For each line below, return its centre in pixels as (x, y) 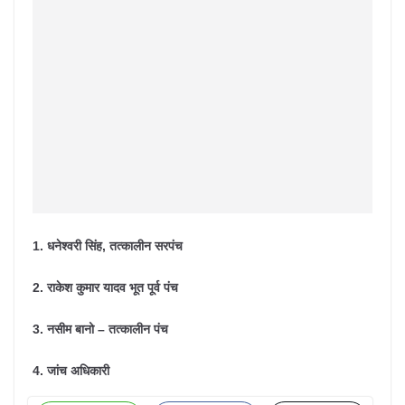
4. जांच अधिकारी (71, 371)
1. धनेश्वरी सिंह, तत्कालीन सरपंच (108, 246)
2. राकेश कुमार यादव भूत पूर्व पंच (105, 287)
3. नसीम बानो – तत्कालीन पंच (100, 329)
